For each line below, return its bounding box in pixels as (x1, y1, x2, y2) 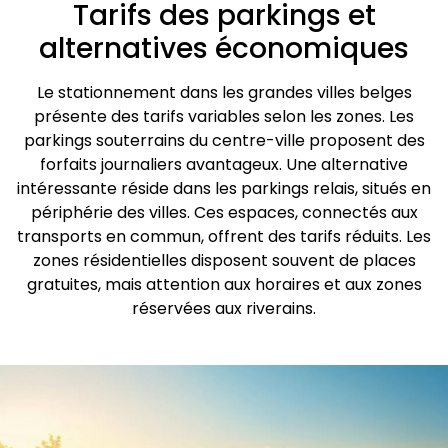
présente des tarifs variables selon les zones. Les (34, 104, 414, 128)
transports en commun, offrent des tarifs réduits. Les (17, 224, 431, 248)
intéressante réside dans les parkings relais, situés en (17, 176, 431, 200)
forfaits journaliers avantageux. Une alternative (40, 152, 408, 176)
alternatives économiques (39, 28, 409, 68)
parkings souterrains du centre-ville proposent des (23, 128, 425, 152)
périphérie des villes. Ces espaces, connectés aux (30, 200, 418, 224)
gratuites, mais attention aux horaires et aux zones (26, 272, 422, 296)
